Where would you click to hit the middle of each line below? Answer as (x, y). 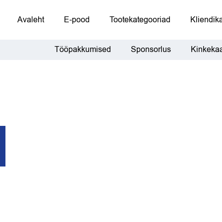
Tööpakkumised (83, 50)
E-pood (77, 20)
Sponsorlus (151, 50)
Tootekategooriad (140, 20)
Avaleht (31, 20)
